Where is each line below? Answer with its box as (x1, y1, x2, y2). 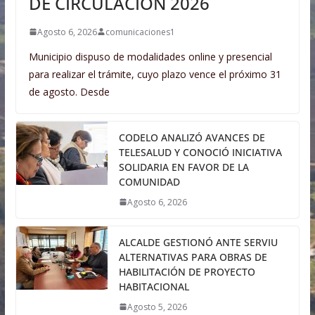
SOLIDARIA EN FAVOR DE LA (118, 160, 249, 174)
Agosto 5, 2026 (127, 300, 187, 313)
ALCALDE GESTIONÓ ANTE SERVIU (118, 235, 278, 249)
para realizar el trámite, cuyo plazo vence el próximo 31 (28, 67, 281, 81)
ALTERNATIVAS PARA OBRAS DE (118, 250, 267, 264)
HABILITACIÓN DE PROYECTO (118, 264, 255, 278)
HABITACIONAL (118, 279, 189, 293)
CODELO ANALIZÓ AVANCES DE (118, 130, 265, 144)
